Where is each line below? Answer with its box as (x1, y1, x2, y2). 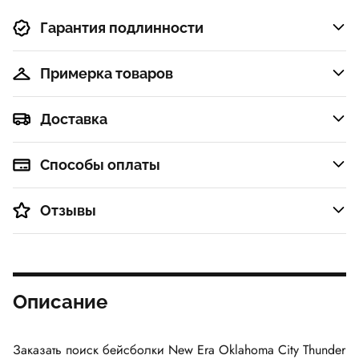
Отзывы (40, 201, 96, 219)
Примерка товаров (40, 64, 173, 82)
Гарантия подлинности (40, 18, 204, 36)
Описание (13, 289, 107, 313)
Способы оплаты (40, 155, 160, 173)
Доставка (40, 110, 107, 127)
